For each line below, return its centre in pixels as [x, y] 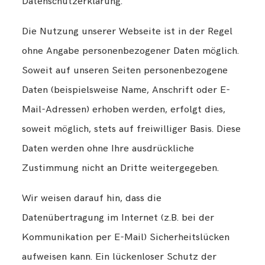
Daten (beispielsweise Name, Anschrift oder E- [126, 90]
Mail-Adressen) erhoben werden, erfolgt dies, [124, 110]
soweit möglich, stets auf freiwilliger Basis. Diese [132, 129]
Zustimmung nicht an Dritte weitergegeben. [121, 168]
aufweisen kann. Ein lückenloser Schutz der [119, 257]
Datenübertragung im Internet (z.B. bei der [118, 218]
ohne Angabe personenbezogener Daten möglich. [131, 51]
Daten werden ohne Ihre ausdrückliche [108, 149]
